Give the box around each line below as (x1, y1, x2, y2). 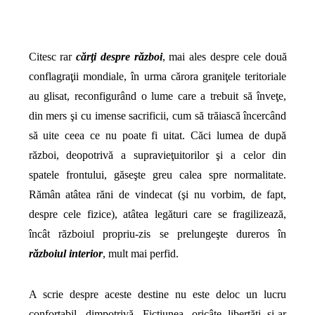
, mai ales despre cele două (162, 51, 287, 63)
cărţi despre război (76, 51, 162, 63)
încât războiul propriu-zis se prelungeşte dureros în (28, 228, 287, 240)
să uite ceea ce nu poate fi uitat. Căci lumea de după (28, 129, 287, 142)
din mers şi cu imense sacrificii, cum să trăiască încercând (28, 110, 287, 122)
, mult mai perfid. (102, 247, 179, 260)
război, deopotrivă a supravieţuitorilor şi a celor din (28, 149, 287, 162)
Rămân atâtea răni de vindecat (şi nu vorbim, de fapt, (28, 188, 287, 201)
